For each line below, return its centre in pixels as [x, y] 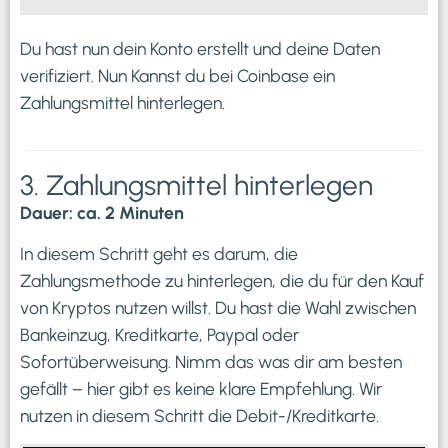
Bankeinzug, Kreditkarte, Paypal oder [159, 335]
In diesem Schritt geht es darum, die [159, 254]
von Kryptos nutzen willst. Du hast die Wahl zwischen [218, 308]
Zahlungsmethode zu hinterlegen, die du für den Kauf [222, 281]
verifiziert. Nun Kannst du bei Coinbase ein [177, 75]
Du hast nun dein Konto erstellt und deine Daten [200, 48]
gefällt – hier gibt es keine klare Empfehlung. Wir [201, 389]
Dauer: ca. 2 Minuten [102, 212]
